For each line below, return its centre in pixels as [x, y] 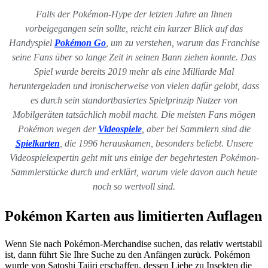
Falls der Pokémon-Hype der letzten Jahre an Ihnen [134, 14]
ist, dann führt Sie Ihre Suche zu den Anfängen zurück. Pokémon [127, 255]
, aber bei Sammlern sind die [196, 129]
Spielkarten [37, 143]
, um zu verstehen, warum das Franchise [182, 43]
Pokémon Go [80, 43]
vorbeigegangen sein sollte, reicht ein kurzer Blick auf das [134, 28]
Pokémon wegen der [58, 129]
